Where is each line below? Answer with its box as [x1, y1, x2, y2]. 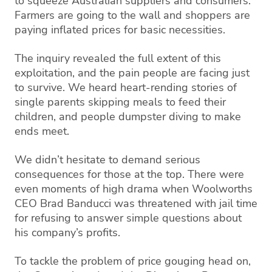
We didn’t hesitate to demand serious [15, 152, 200, 168]
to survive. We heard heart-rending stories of [15, 80, 237, 95]
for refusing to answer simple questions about [15, 211, 242, 226]
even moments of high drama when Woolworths [15, 182, 253, 197]
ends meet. [15, 124, 69, 139]
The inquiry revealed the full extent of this [15, 51, 221, 66]
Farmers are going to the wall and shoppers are [15, 8, 250, 23]
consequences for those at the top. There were [15, 167, 244, 182]
